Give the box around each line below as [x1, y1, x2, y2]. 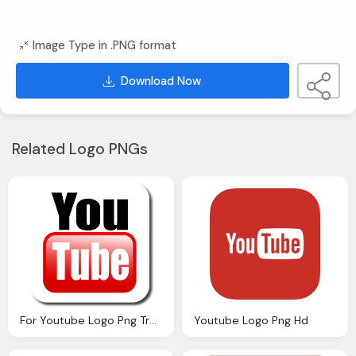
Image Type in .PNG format [33, 38, 177, 53]
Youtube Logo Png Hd [194, 312, 308, 327]
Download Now [121, 73, 202, 88]
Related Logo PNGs [12, 139, 148, 160]
